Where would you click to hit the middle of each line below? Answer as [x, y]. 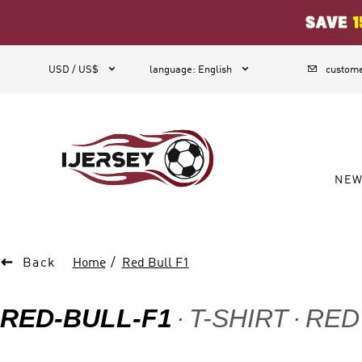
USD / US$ [74, 70]
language [171, 70]
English [215, 70]
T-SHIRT [239, 318]
